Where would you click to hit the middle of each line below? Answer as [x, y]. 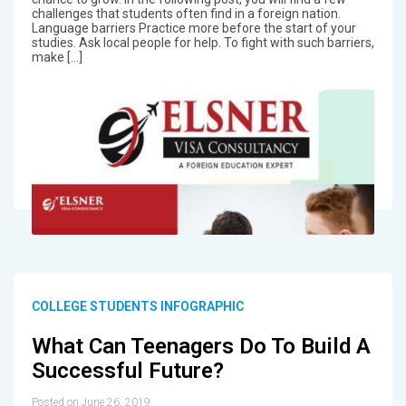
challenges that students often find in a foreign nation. [186, 14]
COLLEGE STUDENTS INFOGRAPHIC [137, 307]
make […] [57, 58]
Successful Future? [127, 371]
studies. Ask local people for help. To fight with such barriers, [203, 43]
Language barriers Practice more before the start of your [193, 29]
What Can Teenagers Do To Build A [201, 347]
